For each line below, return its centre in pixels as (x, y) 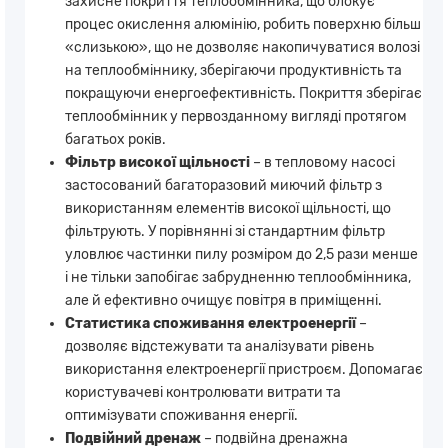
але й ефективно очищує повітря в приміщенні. (223, 300)
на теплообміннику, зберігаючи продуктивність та (233, 70)
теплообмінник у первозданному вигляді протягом (236, 116)
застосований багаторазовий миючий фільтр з (223, 185)
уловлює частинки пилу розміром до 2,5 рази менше (241, 254)
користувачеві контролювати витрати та (203, 392)
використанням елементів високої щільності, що (228, 208)
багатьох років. (115, 139)
